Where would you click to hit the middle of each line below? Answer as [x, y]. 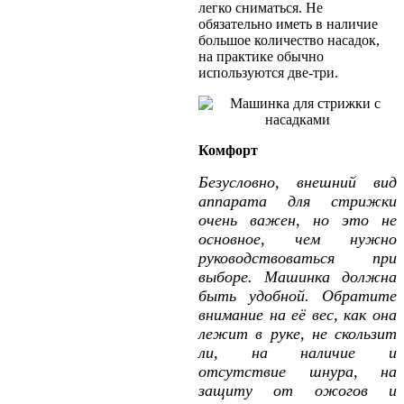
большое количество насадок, [289, 40]
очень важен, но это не [298, 220]
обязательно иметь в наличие [288, 23]
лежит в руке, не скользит [298, 333]
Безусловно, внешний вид [298, 182]
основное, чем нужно [298, 239]
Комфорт [228, 150]
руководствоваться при [298, 257]
